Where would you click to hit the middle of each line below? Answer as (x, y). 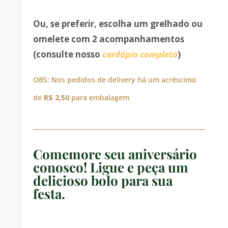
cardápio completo (140, 54)
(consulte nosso (67, 54)
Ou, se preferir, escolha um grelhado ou (118, 24)
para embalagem (99, 98)
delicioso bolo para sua (103, 181)
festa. (49, 194)
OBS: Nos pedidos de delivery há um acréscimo (115, 80)
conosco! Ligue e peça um (110, 167)
